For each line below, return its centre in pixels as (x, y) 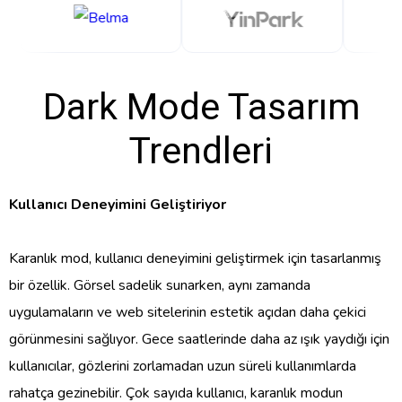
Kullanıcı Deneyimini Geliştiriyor (118, 204)
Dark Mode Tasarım (201, 106)
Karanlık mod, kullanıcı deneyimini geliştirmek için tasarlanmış (195, 258)
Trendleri (201, 150)
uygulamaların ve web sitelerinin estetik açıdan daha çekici (188, 312)
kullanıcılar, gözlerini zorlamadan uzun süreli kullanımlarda (183, 366)
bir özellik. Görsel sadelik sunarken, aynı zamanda (160, 285)
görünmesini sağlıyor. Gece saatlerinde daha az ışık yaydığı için (199, 339)
